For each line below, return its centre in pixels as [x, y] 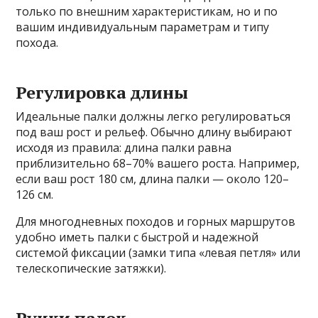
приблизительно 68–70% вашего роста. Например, [158, 164]
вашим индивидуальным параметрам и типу [143, 27]
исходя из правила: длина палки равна [124, 148]
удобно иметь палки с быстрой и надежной [137, 237]
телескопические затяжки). [91, 269]
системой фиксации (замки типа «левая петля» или [158, 253]
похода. [37, 43]
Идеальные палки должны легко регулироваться [153, 117]
